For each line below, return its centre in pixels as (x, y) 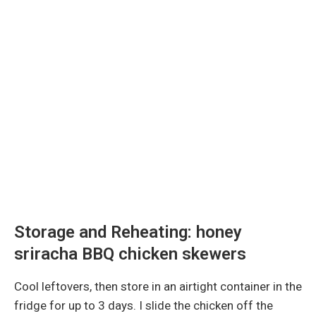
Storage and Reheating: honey (128, 232)
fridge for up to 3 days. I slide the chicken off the (144, 305)
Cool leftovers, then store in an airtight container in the (158, 286)
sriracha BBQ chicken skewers (130, 254)
